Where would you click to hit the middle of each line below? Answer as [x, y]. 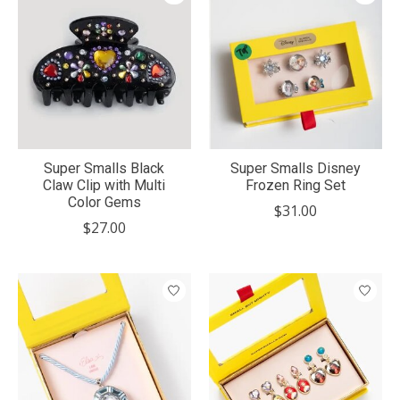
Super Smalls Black [104, 169]
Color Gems [104, 203]
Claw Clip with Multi [104, 186]
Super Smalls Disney [295, 169]
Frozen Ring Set [295, 186]
